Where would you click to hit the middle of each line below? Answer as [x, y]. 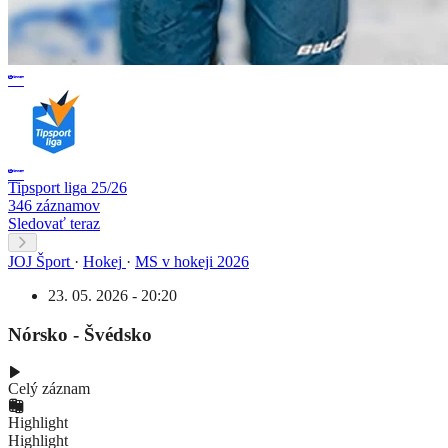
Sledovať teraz [54, 223]
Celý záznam [49, 389]
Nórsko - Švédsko [80, 334]
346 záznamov [54, 205]
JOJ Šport [39, 261]
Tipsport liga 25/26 [67, 187]
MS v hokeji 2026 [192, 261]
